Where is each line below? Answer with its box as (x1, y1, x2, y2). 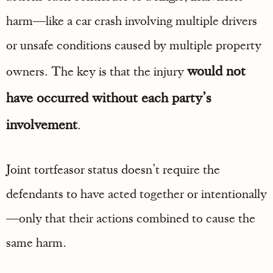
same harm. (6, 234, 66, 250)
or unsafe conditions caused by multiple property (6, 37, 261, 53)
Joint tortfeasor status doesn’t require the (6, 161, 220, 177)
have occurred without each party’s (6, 88, 211, 106)
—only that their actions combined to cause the (6, 210, 255, 226)
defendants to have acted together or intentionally (6, 185, 267, 202)
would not (187, 62, 246, 79)
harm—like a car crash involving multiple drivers (6, 12, 257, 29)
